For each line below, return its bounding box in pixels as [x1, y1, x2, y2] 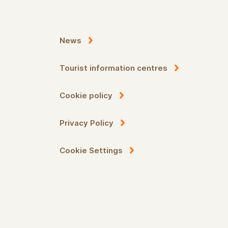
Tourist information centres [60, 63, 167, 73]
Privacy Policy [60, 118, 113, 128]
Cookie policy [60, 91, 112, 101]
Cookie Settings [60, 146, 123, 156]
